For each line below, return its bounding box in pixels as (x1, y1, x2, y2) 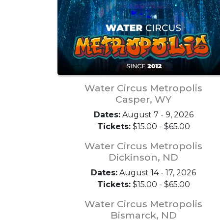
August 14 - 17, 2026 (117, 167, 196, 177)
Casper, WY (115, 93, 171, 105)
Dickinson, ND (109, 151, 178, 163)
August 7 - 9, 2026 (120, 110, 193, 119)
